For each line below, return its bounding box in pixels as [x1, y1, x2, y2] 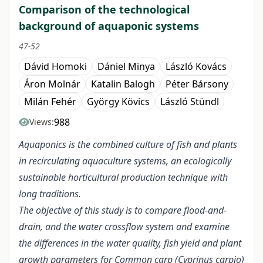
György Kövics [87, 95, 150, 109]
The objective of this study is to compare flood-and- [19, 204, 227, 217]
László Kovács [166, 60, 227, 73]
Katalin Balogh [91, 77, 155, 91]
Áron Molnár [24, 77, 80, 91]
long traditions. [19, 187, 81, 201]
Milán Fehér [24, 95, 76, 109]
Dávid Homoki [24, 60, 87, 73]
